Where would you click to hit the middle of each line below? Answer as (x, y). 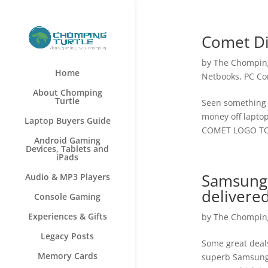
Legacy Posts (67, 236)
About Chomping (67, 93)
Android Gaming (67, 141)
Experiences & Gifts (67, 217)
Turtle (67, 101)
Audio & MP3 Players (67, 177)
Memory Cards (67, 256)
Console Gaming (67, 197)
